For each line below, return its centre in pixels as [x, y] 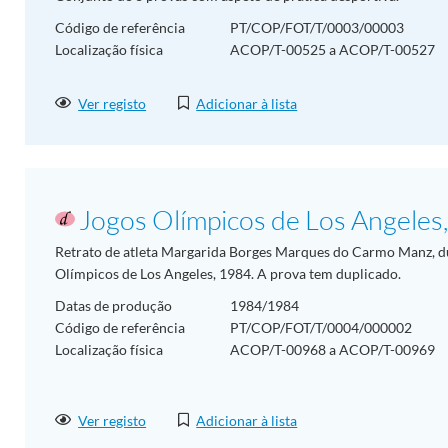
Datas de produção [113, 305]
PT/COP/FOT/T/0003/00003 [317, 28]
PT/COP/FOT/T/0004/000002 [321, 327]
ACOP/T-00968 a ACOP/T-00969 [332, 349]
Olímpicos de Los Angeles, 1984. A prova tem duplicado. [228, 273]
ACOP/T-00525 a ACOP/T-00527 [332, 50]
